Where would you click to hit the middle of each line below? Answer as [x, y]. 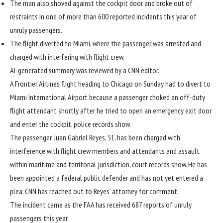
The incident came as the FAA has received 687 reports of [92, 205]
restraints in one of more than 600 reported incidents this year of [103, 17]
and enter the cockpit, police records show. [70, 124]
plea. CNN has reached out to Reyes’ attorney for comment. [94, 191]
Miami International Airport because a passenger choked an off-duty [108, 97]
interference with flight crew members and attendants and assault [105, 151]
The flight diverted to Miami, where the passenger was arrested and [106, 44]
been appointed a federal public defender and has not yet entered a [107, 178]
